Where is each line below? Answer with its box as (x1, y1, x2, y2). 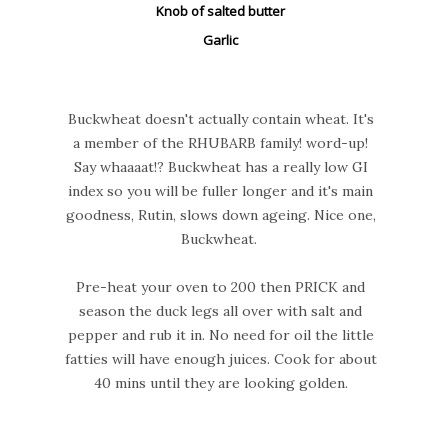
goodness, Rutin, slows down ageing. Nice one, (65, 205, 376, 224)
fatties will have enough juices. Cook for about (64, 349, 377, 368)
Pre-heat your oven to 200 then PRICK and (76, 277, 366, 296)
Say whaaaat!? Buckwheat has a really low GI (73, 157, 368, 176)
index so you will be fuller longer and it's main (68, 181, 374, 200)
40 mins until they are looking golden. (93, 373, 348, 392)
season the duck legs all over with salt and (79, 301, 363, 320)
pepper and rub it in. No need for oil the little (67, 325, 374, 344)
